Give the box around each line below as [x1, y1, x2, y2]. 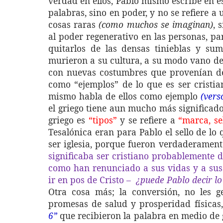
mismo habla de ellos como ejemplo [48, 90, 201, 102]
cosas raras [48, 18, 99, 30]
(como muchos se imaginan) [99, 18, 214, 30]
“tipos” [88, 114, 117, 126]
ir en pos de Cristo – [48, 174, 131, 186]
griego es [48, 114, 89, 126]
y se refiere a [116, 114, 179, 126]
